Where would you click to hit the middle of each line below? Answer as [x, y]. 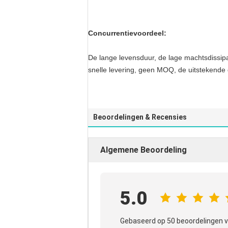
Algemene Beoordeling [144, 150]
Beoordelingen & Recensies [140, 117]
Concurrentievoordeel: [127, 33]
